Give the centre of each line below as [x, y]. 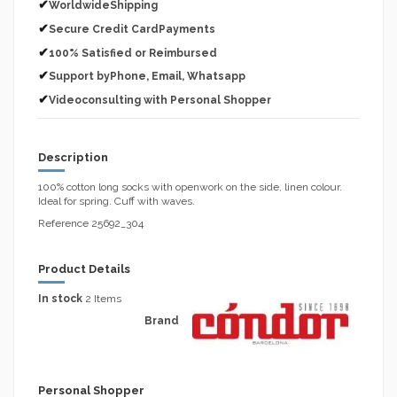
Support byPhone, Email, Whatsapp [147, 77]
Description [73, 157]
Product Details [84, 269]
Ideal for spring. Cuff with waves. [117, 201]
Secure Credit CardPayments [132, 29]
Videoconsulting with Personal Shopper [160, 100]
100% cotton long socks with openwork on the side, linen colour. [190, 187]
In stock [60, 298]
